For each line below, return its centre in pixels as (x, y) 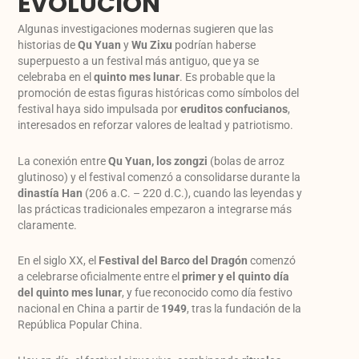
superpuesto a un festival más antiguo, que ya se (139, 61)
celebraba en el (56, 77)
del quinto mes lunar (70, 293)
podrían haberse (214, 45)
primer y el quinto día (236, 277)
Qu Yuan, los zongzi (158, 161)
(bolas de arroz (246, 161)
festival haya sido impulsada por (99, 109)
